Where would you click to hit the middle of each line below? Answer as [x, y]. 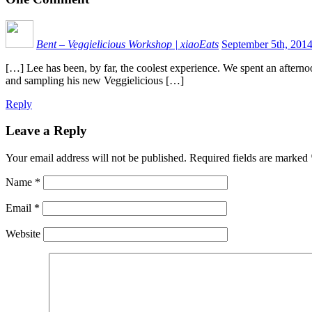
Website [23, 234]
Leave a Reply [46, 131]
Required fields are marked [249, 158]
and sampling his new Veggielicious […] [95, 80]
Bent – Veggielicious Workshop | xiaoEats [127, 44]
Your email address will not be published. [96, 158]
